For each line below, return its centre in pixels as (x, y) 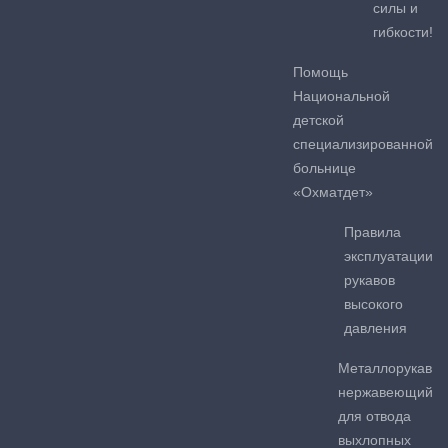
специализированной (363, 143)
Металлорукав (385, 367)
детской (318, 119)
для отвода (374, 415)
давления (375, 327)
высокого (373, 303)
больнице (324, 167)
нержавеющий (385, 391)
